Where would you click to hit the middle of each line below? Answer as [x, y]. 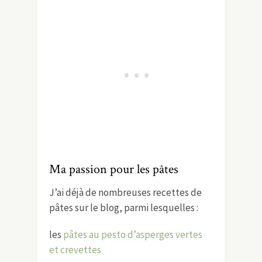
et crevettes [75, 249]
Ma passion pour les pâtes [114, 169]
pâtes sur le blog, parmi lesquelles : [124, 207]
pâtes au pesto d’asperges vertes [133, 234]
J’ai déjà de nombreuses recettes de [125, 192]
